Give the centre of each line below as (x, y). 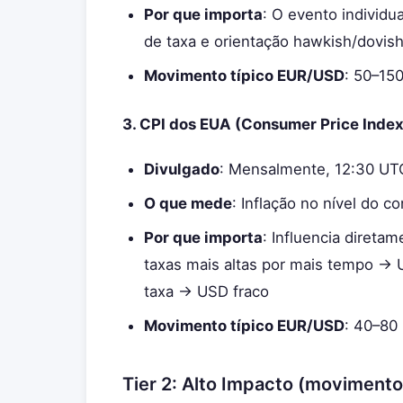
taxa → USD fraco (206, 291)
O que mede (188, 203)
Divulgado (182, 169)
